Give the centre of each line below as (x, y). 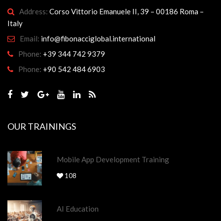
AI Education (78, 208)
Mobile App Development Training (113, 159)
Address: (34, 11)
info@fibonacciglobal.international (98, 38)
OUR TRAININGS (42, 126)
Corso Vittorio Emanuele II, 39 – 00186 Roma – (127, 11)
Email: (30, 38)
